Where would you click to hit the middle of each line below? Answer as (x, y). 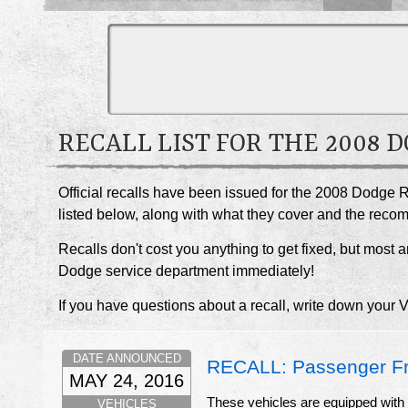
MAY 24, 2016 (127, 381)
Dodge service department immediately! (186, 271)
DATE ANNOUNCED (127, 359)
